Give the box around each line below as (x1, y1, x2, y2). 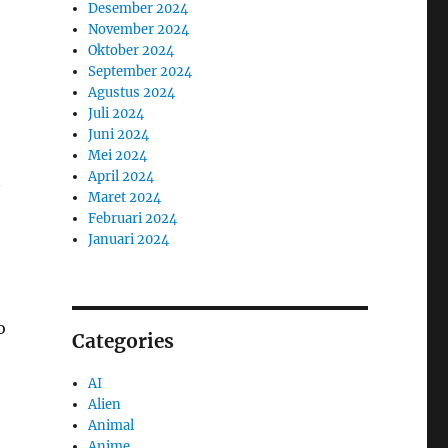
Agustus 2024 (88, 83, 176, 101)
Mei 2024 (88, 146, 148, 164)
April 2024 (88, 167, 155, 185)
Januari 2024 (88, 230, 170, 248)
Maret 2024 (88, 188, 162, 206)
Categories (71, 328, 174, 353)
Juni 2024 (88, 125, 150, 143)
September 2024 (88, 62, 193, 80)
